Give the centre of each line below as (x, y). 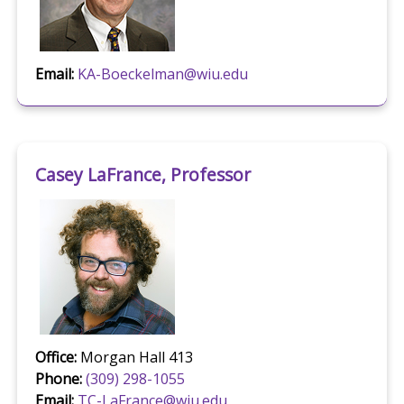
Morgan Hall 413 (134, 357)
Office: (55, 357)
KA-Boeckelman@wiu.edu (162, 73)
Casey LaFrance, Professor (145, 175)
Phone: (58, 378)
